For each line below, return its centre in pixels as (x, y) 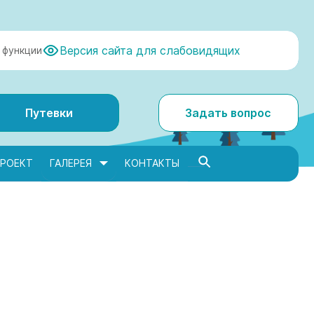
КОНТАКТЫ (152, 163)
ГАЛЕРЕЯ (71, 163)
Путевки (49, 113)
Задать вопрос (228, 113)
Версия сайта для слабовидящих (150, 50)
